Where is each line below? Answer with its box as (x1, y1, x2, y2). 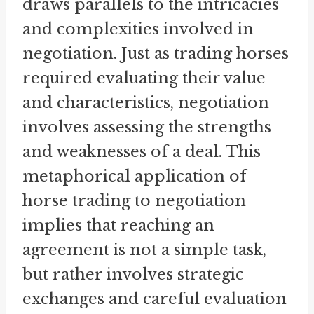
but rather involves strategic (22, 265, 244, 285)
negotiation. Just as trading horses (22, 44, 289, 64)
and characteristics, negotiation (22, 93, 269, 113)
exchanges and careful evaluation (22, 289, 287, 309)
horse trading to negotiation (22, 191, 246, 211)
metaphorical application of (22, 167, 247, 186)
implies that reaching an (22, 216, 214, 235)
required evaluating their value (22, 69, 266, 88)
